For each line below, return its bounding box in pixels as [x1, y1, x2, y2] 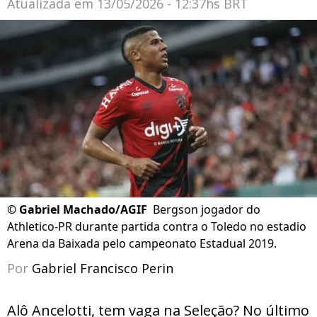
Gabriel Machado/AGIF [19, 202, 147, 218]
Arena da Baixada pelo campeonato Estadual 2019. [7, 236, 277, 252]
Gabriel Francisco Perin [32, 260, 173, 277]
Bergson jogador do [153, 202, 260, 218]
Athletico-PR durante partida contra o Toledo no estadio [7, 219, 306, 235]
